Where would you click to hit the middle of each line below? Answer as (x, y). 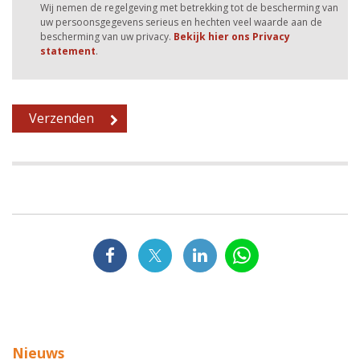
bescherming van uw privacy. (107, 36)
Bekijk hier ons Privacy (232, 36)
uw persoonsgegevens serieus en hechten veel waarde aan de (181, 22)
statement (68, 51)
